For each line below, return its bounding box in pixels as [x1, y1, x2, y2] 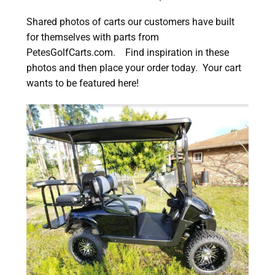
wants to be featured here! [26, 77, 139, 89]
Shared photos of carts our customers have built [26, 15, 234, 28]
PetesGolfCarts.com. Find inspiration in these [26, 46, 229, 58]
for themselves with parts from [26, 31, 159, 43]
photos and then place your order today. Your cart [26, 61, 241, 74]
